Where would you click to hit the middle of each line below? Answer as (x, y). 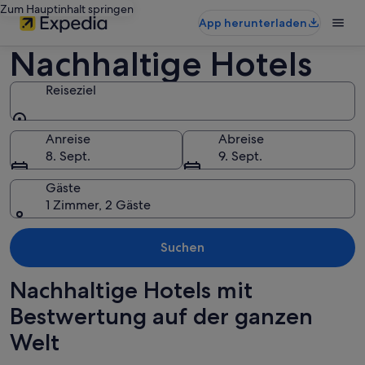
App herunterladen (253, 23)
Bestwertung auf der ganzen (161, 316)
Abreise (241, 139)
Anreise (68, 139)
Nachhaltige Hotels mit (131, 290)
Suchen (182, 247)
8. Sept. (68, 156)
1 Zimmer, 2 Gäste (98, 205)
